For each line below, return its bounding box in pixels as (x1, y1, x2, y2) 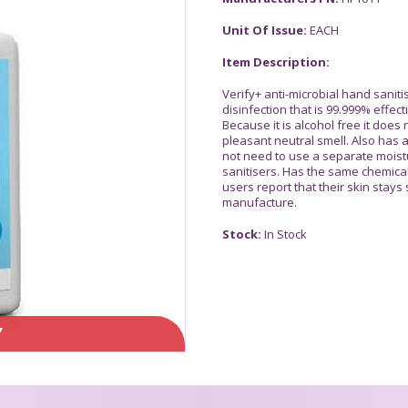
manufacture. (222, 193, 297, 210)
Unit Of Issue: (222, 21, 310, 38)
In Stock (264, 225, 307, 242)
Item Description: (222, 53, 330, 70)
